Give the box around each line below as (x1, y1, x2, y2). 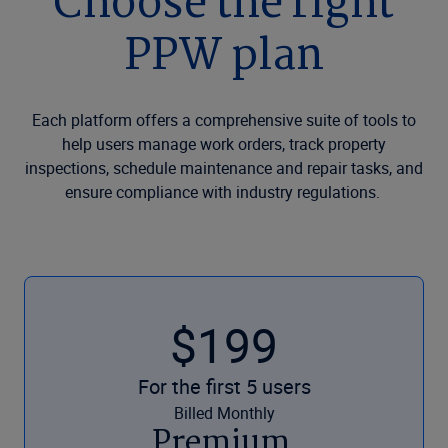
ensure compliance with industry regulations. (64, 180, 384, 203)
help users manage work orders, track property (62, 132, 386, 155)
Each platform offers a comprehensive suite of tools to (32, 108, 416, 131)
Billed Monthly (173, 401, 275, 424)
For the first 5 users (137, 372, 311, 400)
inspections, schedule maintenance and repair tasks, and (25, 156, 423, 179)
